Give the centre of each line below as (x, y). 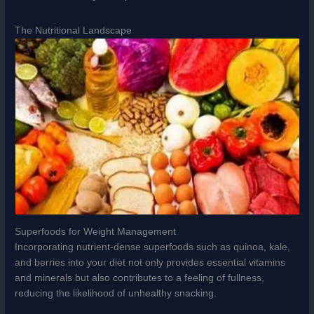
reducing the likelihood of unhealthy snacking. (116, 294)
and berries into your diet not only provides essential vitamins (150, 263)
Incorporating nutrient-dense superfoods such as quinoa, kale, (153, 247)
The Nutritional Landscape (74, 30)
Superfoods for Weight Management (96, 232)
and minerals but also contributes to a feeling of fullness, (140, 278)
